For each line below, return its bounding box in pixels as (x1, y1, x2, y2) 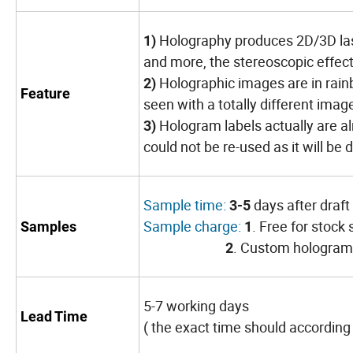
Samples (20, 218, 76, 236)
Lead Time (20, 308, 87, 325)
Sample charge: (143, 217, 244, 236)
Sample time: (143, 195, 226, 215)
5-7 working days (143, 296, 249, 316)
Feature (20, 85, 70, 102)
